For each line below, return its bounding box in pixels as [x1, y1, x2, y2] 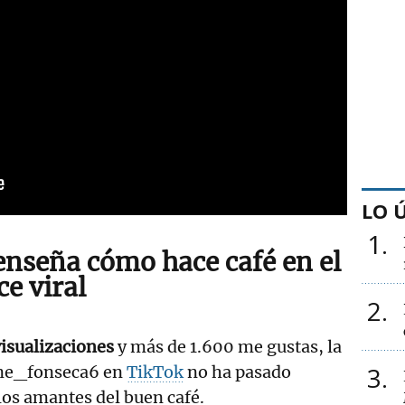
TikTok [127, 361, 184, 382]
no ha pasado [184, 361, 291, 382]
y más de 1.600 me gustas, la [114, 335, 342, 357]
